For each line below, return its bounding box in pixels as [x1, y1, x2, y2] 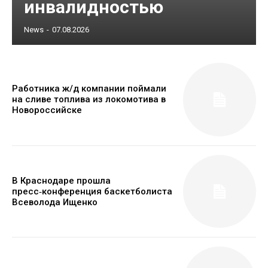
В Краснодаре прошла [12, 175, 111, 186]
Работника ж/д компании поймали [12, 83, 166, 95]
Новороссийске [12, 105, 82, 116]
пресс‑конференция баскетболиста [12, 185, 172, 197]
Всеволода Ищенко [12, 196, 98, 208]
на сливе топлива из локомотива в [12, 94, 166, 105]
